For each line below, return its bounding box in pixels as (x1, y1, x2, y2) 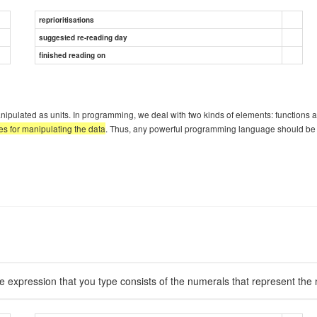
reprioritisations (39, 14, 94, 25)
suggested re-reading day (39, 32, 127, 42)
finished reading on (39, 50, 105, 60)
